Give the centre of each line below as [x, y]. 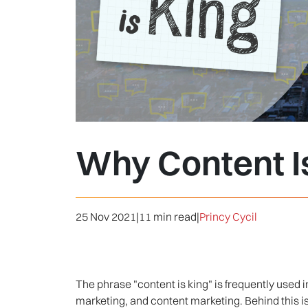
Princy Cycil [228, 217]
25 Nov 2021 [106, 217]
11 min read [167, 217]
